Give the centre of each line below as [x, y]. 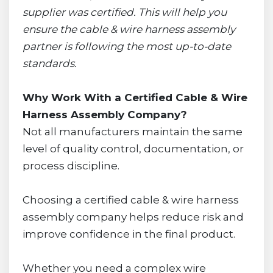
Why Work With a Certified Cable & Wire [135, 97]
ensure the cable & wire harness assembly [129, 29]
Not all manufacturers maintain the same [132, 131]
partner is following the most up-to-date [126, 46]
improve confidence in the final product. [129, 234]
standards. [49, 63]
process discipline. [71, 165]
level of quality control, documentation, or [133, 148]
